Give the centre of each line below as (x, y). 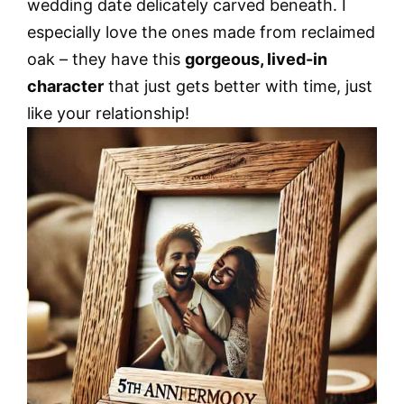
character (65, 86)
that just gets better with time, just (238, 86)
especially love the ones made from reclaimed (201, 32)
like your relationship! (108, 113)
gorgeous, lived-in (256, 59)
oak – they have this (106, 59)
